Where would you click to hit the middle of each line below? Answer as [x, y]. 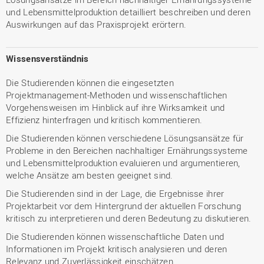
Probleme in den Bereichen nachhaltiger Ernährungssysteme [127, 150]
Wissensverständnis [47, 58]
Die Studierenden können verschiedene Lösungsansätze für [125, 138]
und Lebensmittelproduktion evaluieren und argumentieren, [123, 163]
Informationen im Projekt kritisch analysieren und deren [117, 249]
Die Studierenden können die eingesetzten [90, 82]
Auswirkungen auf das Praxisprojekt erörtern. [96, 24]
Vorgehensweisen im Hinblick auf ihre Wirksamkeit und [115, 107]
